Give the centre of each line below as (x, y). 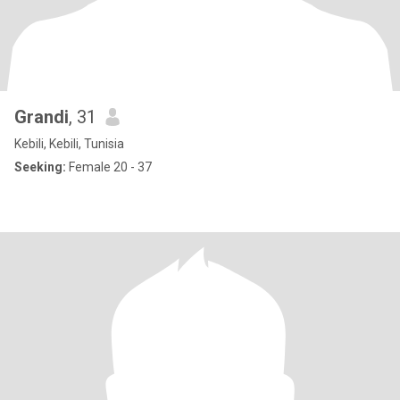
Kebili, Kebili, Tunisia (69, 144)
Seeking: (40, 167)
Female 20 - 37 (109, 167)
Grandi (42, 117)
